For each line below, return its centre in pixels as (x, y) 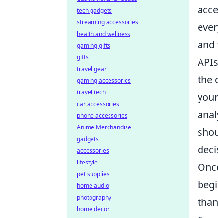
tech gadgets (94, 10)
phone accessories (102, 116)
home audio (93, 186)
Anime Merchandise (104, 127)
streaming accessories (108, 22)
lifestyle (87, 162)
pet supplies (93, 174)
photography (94, 197)
